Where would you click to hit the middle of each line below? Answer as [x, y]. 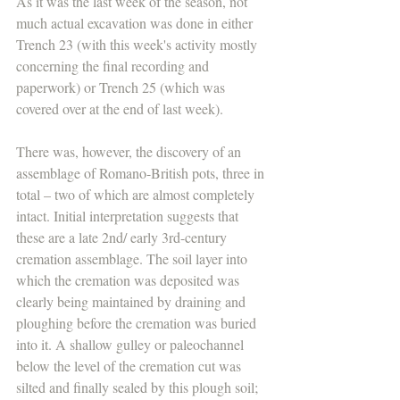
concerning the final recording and [114, 66]
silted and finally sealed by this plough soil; [139, 387]
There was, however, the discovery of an [130, 152]
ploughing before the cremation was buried [138, 323]
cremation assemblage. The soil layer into [133, 259]
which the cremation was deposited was [129, 280]
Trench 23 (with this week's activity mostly [138, 45]
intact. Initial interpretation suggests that [129, 216]
